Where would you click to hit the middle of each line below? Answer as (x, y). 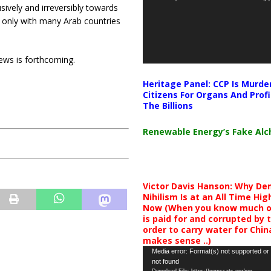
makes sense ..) (177, 240)
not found (165, 261)
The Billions (168, 106)
